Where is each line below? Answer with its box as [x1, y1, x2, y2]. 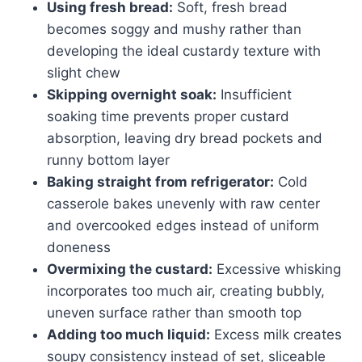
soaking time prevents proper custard [47, 107, 289, 124]
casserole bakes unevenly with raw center [47, 195, 320, 212]
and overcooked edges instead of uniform [47, 217, 319, 234]
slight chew [47, 64, 120, 81]
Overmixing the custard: [47, 260, 213, 277]
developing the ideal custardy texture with [47, 42, 321, 59]
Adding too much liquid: [47, 326, 210, 343]
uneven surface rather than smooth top [47, 304, 301, 321]
